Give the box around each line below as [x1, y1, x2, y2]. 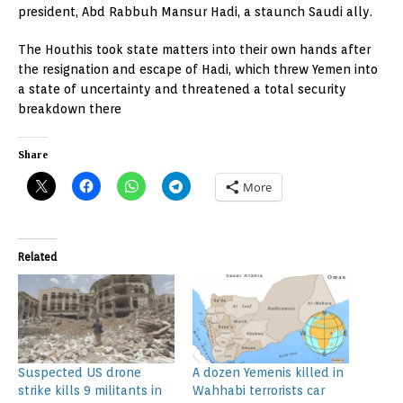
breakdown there [18, 101, 121, 116]
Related [18, 249, 57, 264]
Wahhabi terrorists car [193, 383, 325, 399]
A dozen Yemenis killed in [193, 365, 344, 381]
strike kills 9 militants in [18, 383, 162, 399]
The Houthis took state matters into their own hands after [18, 41, 371, 57]
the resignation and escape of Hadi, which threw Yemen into [18, 61, 378, 76]
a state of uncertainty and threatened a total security [18, 81, 346, 96]
